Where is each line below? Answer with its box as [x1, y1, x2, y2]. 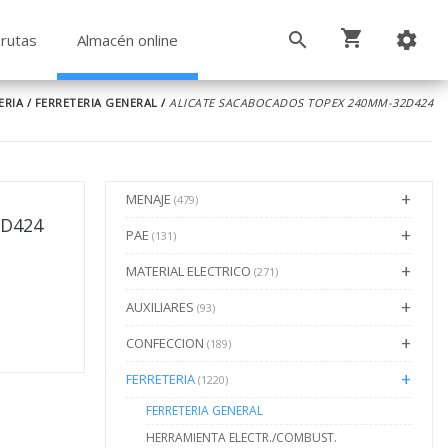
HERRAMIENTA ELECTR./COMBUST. [145, 429, 337, 446]
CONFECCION [125, 334, 207, 352]
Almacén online [76, 30, 178, 50]
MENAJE [125, 190, 174, 208]
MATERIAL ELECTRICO [125, 262, 254, 280]
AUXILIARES [125, 298, 197, 316]
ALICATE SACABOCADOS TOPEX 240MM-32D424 [169, 95, 433, 110]
